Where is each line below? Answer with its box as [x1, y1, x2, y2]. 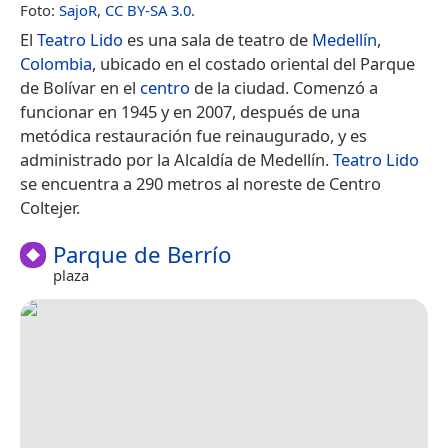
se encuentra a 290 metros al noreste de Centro [20, 171, 381, 195]
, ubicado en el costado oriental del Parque [92, 51, 415, 75]
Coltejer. [20, 195, 80, 219]
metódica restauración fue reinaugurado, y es [20, 123, 367, 147]
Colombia [20, 51, 92, 75]
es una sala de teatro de [123, 27, 312, 51]
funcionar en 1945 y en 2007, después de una [20, 99, 360, 123]
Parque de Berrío [53, 238, 231, 270]
